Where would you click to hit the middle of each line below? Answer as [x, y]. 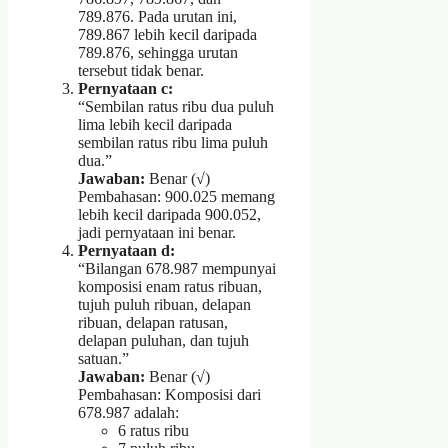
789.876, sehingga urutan [158, 53]
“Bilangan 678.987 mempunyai [177, 269]
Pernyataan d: [126, 251]
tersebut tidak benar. [141, 71]
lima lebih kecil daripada [155, 125]
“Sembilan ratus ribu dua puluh [176, 107]
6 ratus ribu [153, 431]
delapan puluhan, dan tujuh [163, 341]
